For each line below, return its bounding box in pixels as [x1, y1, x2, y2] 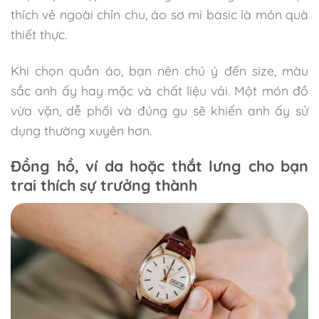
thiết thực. [11, 26, 67, 42]
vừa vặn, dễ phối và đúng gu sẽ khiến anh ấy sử [11, 102, 308, 118]
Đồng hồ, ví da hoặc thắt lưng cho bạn [11, 156, 308, 175]
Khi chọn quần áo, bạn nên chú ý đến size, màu [11, 62, 308, 78]
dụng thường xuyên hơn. [11, 122, 152, 138]
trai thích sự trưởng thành [11, 175, 197, 194]
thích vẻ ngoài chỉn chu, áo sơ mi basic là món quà [11, 6, 308, 22]
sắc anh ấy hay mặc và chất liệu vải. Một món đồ [11, 82, 308, 98]
